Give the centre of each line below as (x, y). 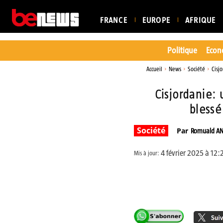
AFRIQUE (200, 20)
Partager (183, 180)
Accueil (154, 69)
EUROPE (156, 20)
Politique (182, 50)
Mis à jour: (146, 153)
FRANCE (113, 20)
